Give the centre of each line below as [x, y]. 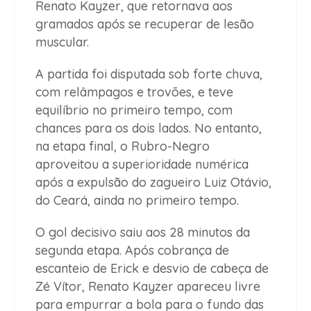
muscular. [62, 42]
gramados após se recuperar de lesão [145, 24]
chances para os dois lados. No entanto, [149, 128]
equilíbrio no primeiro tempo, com [134, 110]
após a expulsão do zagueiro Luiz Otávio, [153, 183]
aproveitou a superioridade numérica [142, 165]
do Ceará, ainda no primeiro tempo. [137, 201]
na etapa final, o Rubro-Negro [123, 146]
